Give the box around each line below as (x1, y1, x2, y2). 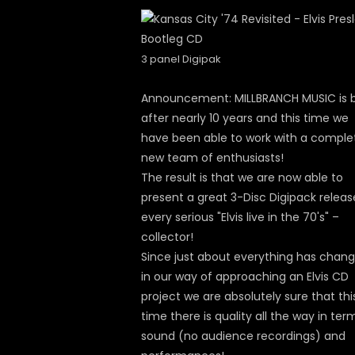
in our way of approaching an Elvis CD (141, 269, 349, 284)
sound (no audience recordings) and (141, 328, 345, 344)
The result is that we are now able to (141, 170, 343, 185)
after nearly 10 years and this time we (141, 110, 349, 126)
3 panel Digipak (141, 52, 221, 67)
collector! (141, 229, 193, 245)
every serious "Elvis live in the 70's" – (141, 209, 339, 225)
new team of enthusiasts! (141, 150, 284, 166)
